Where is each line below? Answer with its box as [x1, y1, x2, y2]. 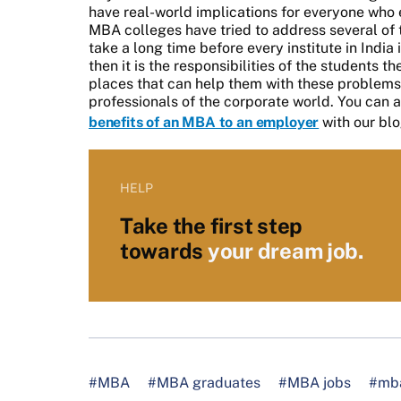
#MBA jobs [278, 373, 351, 391]
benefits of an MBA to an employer [89, 113, 320, 131]
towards [120, 237, 208, 263]
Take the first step [120, 212, 303, 238]
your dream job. [207, 237, 363, 263]
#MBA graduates [148, 373, 260, 391]
